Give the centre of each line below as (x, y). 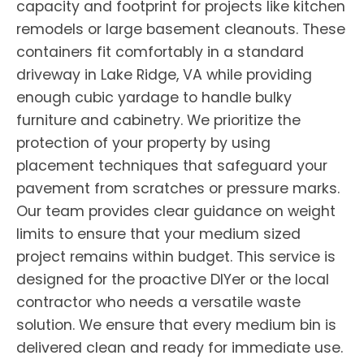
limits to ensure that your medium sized (158, 234)
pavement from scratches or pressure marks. (178, 188)
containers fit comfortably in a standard (160, 52)
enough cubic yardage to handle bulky (154, 97)
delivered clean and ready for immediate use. (180, 347)
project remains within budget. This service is (176, 256)
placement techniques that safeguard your (172, 165)
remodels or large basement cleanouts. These (181, 29)
